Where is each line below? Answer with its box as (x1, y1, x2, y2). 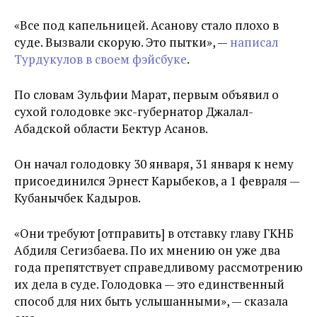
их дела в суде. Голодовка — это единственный (14, 276, 284, 292)
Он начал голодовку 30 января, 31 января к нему (14, 156, 294, 172)
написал (230, 34, 278, 50)
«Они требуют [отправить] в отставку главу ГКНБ (14, 225, 294, 241)
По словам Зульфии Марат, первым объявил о (14, 86, 279, 103)
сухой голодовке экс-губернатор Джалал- (14, 103, 253, 120)
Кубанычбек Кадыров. (14, 190, 141, 206)
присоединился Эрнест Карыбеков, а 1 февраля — (14, 173, 299, 189)
